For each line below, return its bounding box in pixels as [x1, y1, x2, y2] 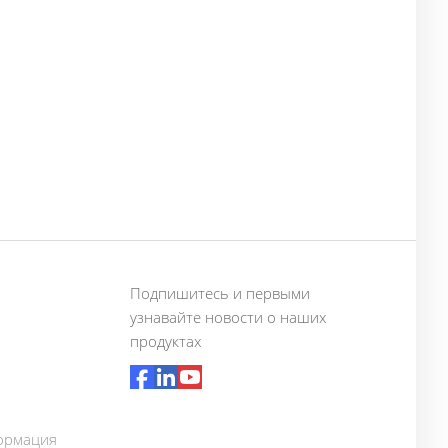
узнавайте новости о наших [130, 307, 326, 327]
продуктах [130, 331, 201, 351]
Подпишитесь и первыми [130, 283, 310, 303]
